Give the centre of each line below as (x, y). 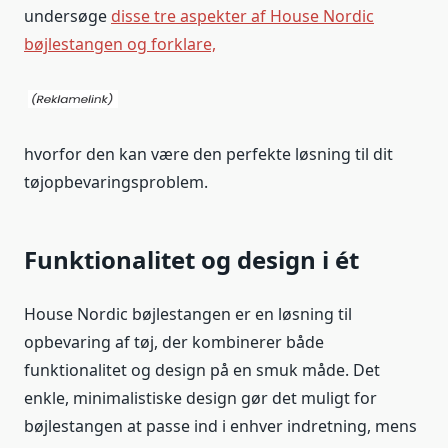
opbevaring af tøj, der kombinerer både (174, 342)
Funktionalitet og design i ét (191, 260)
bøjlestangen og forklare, (120, 44)
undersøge (67, 16)
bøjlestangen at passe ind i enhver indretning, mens (220, 426)
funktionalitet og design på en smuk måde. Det (202, 370)
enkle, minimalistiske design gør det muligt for (200, 398)
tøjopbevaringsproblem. (116, 182)
